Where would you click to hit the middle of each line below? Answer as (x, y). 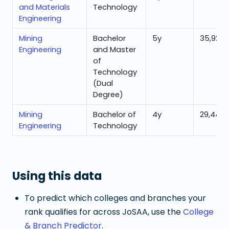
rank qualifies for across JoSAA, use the (103, 212)
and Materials (44, 7)
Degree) (108, 95)
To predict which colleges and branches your (115, 198)
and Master (114, 50)
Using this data (57, 176)
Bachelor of (114, 114)
